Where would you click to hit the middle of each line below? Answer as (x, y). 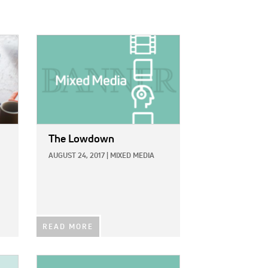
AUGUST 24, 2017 (77, 156)
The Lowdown (81, 139)
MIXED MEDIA (132, 156)
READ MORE (68, 227)
